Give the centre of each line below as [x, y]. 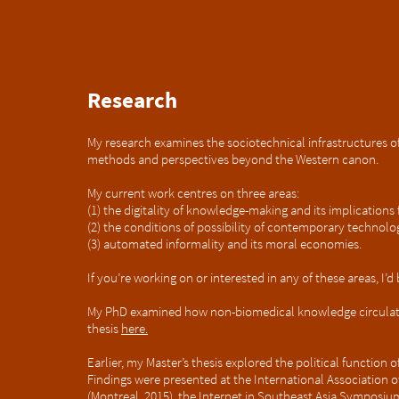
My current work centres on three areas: [193, 193]
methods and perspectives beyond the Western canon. [234, 159]
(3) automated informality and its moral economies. [224, 244]
